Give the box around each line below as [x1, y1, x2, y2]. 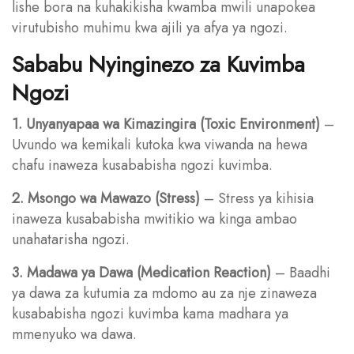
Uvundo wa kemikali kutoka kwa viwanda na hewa [12, 134, 307, 155]
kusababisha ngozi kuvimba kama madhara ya [12, 303, 288, 324]
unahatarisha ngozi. [12, 228, 130, 250]
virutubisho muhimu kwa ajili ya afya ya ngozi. [12, 17, 292, 38]
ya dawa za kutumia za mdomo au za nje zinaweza [12, 282, 317, 303]
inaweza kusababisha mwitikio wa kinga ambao [12, 208, 297, 229]
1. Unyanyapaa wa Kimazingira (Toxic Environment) [12, 113, 320, 134]
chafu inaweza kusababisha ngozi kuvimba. [12, 154, 273, 175]
